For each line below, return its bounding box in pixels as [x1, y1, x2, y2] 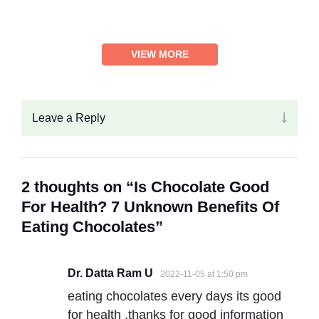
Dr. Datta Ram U [68, 266, 153, 279]
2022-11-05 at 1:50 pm [160, 268, 248, 279]
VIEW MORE [130, 48, 189, 60]
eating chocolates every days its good [68, 289, 281, 304]
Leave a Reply [32, 111, 105, 124]
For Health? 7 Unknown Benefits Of [21, 197, 279, 216]
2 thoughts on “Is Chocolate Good [21, 177, 269, 196]
